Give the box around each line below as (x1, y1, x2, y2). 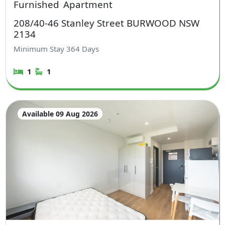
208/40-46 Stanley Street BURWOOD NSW (14, 16, 200, 29)
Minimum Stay (14, 44, 67, 54)
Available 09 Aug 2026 (22, 108, 98, 119)
